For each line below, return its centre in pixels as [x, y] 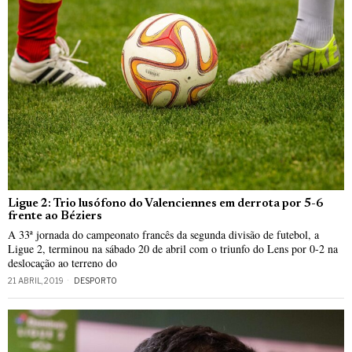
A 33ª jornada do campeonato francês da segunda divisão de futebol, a [163, 234]
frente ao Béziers [55, 216]
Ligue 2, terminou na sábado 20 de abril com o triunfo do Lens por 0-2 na [173, 248]
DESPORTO [95, 280]
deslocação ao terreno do [62, 262]
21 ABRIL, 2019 [36, 280]
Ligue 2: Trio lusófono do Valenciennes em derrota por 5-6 [165, 203]
